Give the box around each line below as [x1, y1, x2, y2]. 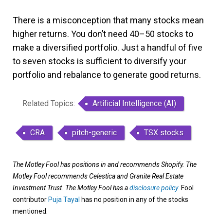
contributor [13, 196, 48, 204]
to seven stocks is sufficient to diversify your [13, 56, 186, 67]
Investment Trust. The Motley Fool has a [13, 184, 129, 192]
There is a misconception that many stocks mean [13, 15, 204, 26]
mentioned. [13, 207, 48, 216]
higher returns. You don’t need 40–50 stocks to [13, 29, 193, 39]
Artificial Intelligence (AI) [92, 99, 176, 109]
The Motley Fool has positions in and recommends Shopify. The [13, 161, 197, 169]
